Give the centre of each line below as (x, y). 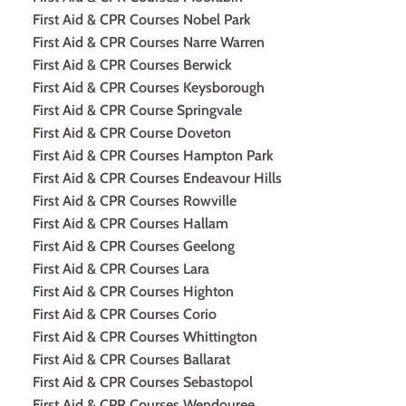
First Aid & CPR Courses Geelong (134, 246)
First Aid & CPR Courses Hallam (130, 223)
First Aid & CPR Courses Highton (133, 291)
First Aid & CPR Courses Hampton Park (153, 155)
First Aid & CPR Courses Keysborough (149, 87)
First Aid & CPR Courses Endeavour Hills (157, 178)
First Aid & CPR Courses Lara (121, 269)
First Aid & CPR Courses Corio (125, 314)
